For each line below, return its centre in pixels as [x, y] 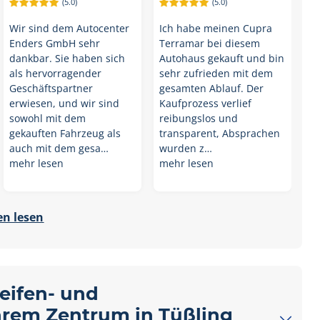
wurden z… [185, 148]
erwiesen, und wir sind [64, 103]
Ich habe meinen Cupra [215, 28]
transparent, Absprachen [219, 133]
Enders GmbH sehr [54, 43]
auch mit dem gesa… [59, 148]
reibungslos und [198, 118]
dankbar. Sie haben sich [67, 58]
